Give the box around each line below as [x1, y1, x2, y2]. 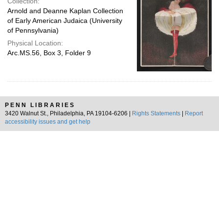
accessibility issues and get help [5, 118, 90, 125]
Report [185, 110, 203, 117]
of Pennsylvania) [7, 26, 59, 34]
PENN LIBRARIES [5, 102, 75, 109]
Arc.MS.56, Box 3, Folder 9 [7, 49, 91, 57]
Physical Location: [7, 39, 63, 47]
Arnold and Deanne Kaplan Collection [7, 7, 123, 15]
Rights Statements [132, 110, 180, 117]
